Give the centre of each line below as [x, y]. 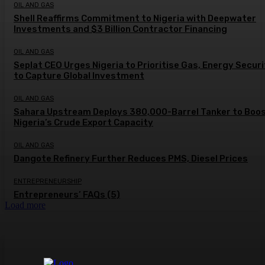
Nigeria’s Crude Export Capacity [83, 123]
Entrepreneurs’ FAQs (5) [67, 195]
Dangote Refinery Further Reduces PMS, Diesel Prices [131, 159]
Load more [25, 205]
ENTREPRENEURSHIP [48, 182]
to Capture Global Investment [79, 76]
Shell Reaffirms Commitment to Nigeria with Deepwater [135, 19]
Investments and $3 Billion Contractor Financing [120, 29]
